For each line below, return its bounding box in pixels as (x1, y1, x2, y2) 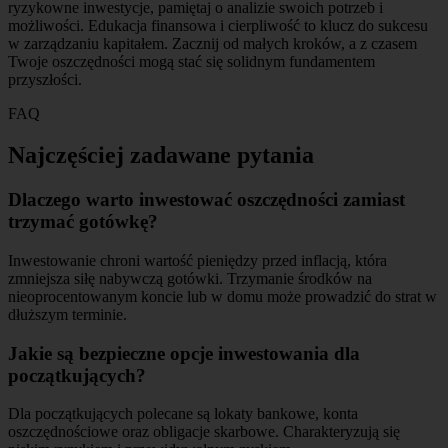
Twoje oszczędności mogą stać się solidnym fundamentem (8, 52, 375, 70)
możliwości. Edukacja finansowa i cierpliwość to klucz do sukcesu (8, 16, 428, 34)
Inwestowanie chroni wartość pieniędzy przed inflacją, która (8, 252, 387, 270)
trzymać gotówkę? (8, 211, 158, 233)
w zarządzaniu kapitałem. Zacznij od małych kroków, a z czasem (8, 34, 417, 52)
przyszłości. (8, 70, 82, 88)
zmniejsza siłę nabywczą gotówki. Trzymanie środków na (8, 270, 372, 288)
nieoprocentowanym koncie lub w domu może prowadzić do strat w (8, 288, 437, 306)
